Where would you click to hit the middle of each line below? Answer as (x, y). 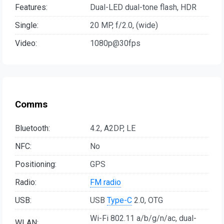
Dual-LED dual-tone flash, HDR (143, 7)
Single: (27, 25)
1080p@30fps (115, 43)
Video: (26, 43)
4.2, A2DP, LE (113, 128)
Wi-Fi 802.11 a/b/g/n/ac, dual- (143, 218)
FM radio (105, 182)
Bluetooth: (32, 128)
